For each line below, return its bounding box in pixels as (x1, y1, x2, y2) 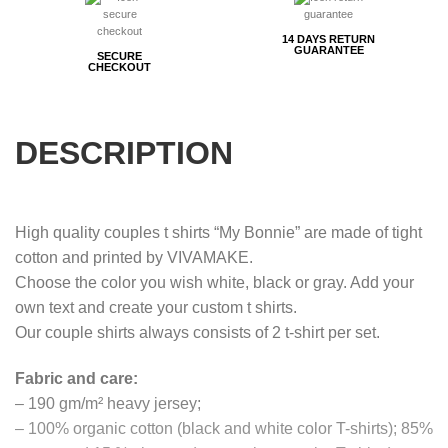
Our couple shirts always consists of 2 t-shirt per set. (15, 324, 380, 342)
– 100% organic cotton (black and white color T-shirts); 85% (15, 420, 433, 438)
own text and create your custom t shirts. (15, 299, 297, 317)
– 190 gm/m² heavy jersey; (15, 395, 201, 413)
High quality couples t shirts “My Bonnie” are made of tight (15, 224, 422, 242)
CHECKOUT (88, 61, 151, 74)
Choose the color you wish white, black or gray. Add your (15, 274, 414, 292)
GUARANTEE (293, 44, 364, 57)
